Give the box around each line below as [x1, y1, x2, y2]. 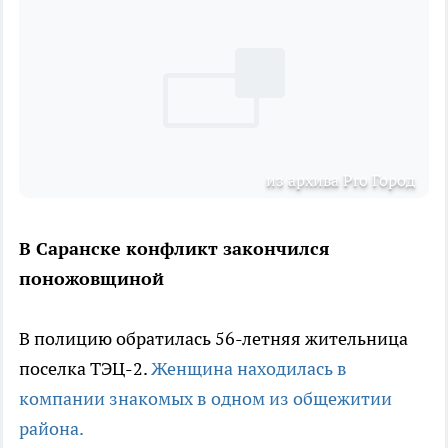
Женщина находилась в [151, 356, 347, 380]
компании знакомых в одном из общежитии [19, 386, 392, 410]
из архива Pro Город [266, 169, 415, 190]
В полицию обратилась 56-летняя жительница [19, 326, 408, 350]
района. [19, 416, 84, 440]
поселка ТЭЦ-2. [19, 356, 151, 380]
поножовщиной [19, 266, 164, 290]
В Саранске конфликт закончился [19, 236, 330, 260]
